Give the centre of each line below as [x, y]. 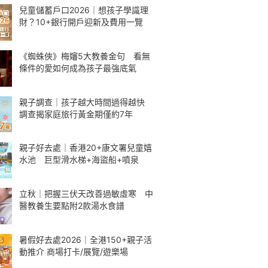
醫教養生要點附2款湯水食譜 [72, 205]
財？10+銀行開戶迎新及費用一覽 [81, 22]
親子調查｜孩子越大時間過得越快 [86, 102]
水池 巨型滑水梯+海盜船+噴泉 [79, 160]
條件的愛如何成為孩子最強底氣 [78, 68]
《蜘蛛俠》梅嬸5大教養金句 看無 [85, 56]
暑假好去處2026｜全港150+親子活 [86, 239]
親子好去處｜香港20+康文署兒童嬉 [86, 148]
